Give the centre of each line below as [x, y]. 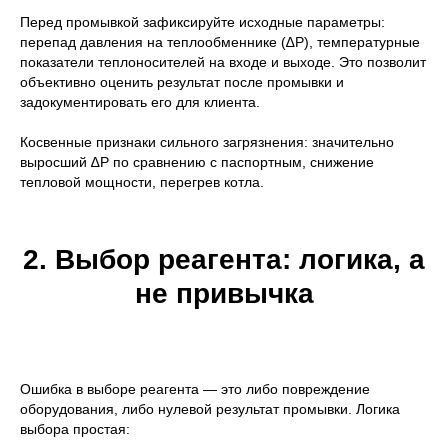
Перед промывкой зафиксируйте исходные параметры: [202, 21]
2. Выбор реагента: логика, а [224, 259]
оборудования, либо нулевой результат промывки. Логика [210, 408]
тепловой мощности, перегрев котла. [142, 181]
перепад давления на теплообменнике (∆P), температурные [220, 41]
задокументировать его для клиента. [140, 101]
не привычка [224, 293]
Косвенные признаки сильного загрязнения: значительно [207, 141]
